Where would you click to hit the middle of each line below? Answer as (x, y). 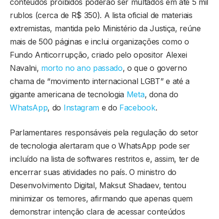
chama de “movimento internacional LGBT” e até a (100, 81)
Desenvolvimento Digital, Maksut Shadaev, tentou (98, 185)
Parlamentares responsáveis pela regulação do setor (104, 132)
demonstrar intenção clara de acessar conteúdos (98, 211)
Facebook (137, 107)
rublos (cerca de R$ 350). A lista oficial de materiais (101, 15)
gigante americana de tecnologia (68, 94)
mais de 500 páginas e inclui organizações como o (99, 41)
